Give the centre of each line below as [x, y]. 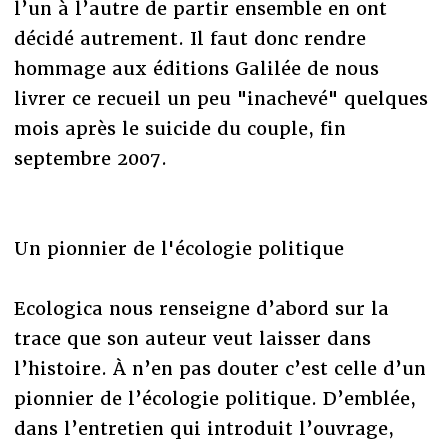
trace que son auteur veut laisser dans [192, 338]
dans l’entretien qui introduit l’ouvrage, [203, 428]
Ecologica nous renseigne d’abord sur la [201, 308]
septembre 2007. [96, 158]
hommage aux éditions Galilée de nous [196, 68]
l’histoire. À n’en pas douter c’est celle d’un [219, 368]
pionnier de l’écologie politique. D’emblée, [214, 398]
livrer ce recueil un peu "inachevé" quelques [220, 98]
